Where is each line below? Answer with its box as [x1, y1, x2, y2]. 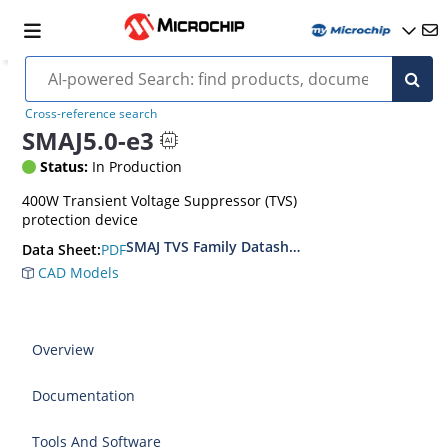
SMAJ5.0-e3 [22, 123, 155, 157]
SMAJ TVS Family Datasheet [126, 237, 312, 256]
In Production [88, 157, 183, 176]
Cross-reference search [24, 105, 157, 122]
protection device [22, 210, 139, 229]
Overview [32, 340, 95, 359]
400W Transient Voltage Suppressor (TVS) [22, 191, 298, 210]
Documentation [32, 386, 136, 405]
